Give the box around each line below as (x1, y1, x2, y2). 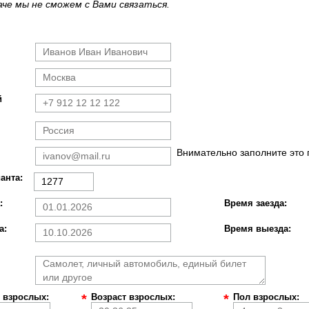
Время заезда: (223, 198, 287, 208)
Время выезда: (223, 223, 291, 234)
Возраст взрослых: (90, 292, 175, 302)
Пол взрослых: (233, 292, 299, 302)
